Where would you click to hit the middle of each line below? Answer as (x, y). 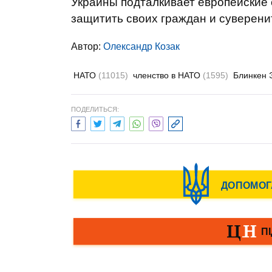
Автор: (87, 46)
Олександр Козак (141, 46)
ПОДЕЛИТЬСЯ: (95, 109)
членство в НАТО (168, 75)
